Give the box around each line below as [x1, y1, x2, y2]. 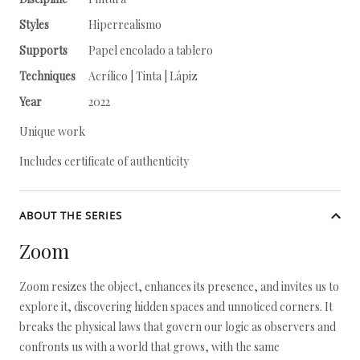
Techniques [19, 68, 76, 84]
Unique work [19, 124, 85, 139]
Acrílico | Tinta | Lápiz [88, 68, 198, 84]
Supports [19, 43, 67, 58]
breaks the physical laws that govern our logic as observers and [19, 319, 336, 334]
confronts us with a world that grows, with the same [19, 339, 280, 354]
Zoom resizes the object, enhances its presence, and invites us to [19, 279, 339, 294]
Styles [19, 17, 49, 32]
